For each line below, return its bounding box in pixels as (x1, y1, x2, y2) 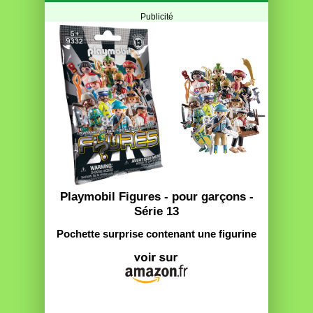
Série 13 (134, 204, 179, 219)
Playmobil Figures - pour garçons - (59, 189, 254, 204)
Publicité (140, 12, 173, 22)
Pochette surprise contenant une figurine (57, 228, 256, 240)
